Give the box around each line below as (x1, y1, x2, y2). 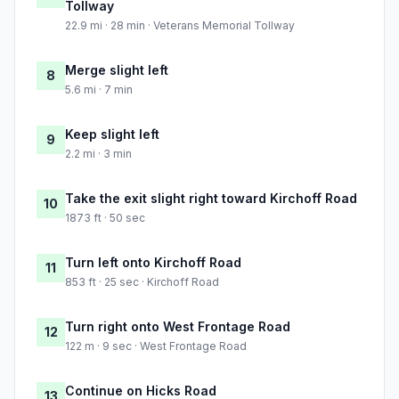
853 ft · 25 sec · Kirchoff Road (65, 275, 219, 289)
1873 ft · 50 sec (65, 211, 145, 225)
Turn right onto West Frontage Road (65, 319, 290, 335)
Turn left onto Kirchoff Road (65, 255, 241, 271)
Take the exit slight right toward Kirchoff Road (65, 191, 357, 207)
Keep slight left (65, 126, 159, 142)
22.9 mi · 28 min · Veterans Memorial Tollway (65, 19, 295, 33)
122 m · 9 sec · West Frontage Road (65, 339, 247, 354)
